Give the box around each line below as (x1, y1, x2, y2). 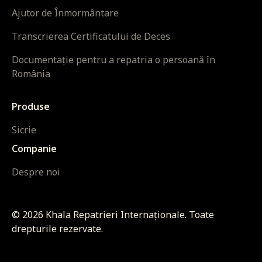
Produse (12, 100, 50, 113)
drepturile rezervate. (12, 222, 103, 236)
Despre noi (12, 166, 60, 179)
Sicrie (12, 123, 36, 137)
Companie (12, 142, 57, 156)
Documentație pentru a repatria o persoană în (12, 53, 215, 67)
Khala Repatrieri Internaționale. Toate (43, 208, 214, 222)
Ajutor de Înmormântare (12, 6, 119, 20)
